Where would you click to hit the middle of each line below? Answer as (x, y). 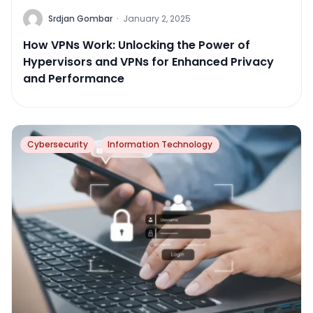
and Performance (74, 78)
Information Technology (160, 144)
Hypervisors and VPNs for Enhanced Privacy (148, 61)
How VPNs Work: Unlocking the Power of (137, 45)
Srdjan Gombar (80, 18)
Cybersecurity (58, 144)
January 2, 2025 (157, 18)
